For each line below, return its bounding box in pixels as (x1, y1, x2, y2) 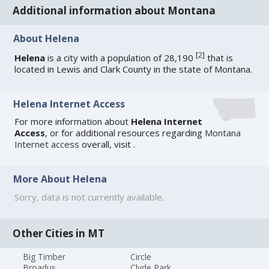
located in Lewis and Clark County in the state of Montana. (14, 62, 253, 75)
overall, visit (79, 138, 134, 151)
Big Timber (23, 250, 66, 262)
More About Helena (13, 172, 107, 186)
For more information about (14, 115, 131, 128)
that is (205, 51, 234, 64)
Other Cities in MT (13, 226, 105, 240)
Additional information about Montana (13, 4, 216, 18)
